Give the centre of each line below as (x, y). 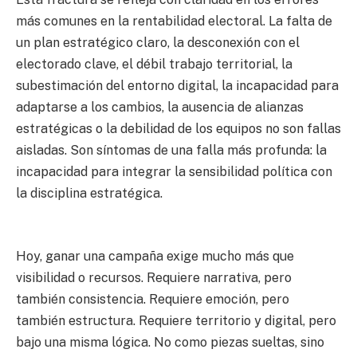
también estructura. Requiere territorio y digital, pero (176, 320)
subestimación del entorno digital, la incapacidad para (177, 85)
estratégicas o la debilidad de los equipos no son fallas (178, 128)
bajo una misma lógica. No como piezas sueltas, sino (170, 342)
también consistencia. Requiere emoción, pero (153, 299)
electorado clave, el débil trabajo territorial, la (154, 64)
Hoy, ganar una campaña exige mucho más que (155, 256)
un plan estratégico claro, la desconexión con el (158, 42)
